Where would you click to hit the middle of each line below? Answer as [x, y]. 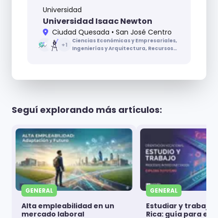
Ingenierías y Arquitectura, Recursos [123, 49]
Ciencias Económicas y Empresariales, [125, 41]
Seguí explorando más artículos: [87, 110]
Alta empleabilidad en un [68, 206]
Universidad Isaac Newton [98, 21]
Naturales [86, 56]
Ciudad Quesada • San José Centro [112, 32]
